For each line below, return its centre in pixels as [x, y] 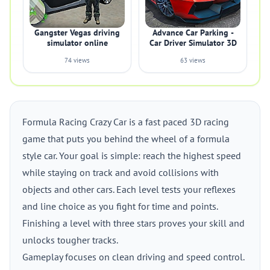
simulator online [77, 43]
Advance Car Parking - [193, 33]
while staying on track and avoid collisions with [121, 172]
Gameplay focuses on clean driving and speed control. [133, 257]
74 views [77, 60]
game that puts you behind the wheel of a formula [126, 139]
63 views [193, 60]
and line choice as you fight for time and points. [120, 206]
